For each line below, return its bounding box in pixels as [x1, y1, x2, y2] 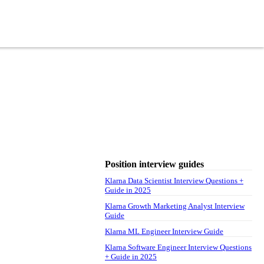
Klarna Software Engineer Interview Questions [105, 242, 252, 252]
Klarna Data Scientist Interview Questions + [105, 176, 243, 185]
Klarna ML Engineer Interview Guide [105, 226, 223, 236]
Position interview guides [105, 159, 204, 169]
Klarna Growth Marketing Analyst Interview [105, 201, 245, 210]
